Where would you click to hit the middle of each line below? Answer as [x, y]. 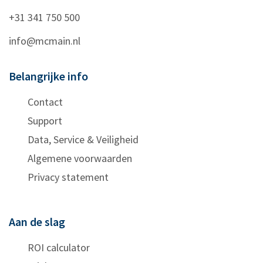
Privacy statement [68, 177]
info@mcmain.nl [45, 41]
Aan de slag [37, 221]
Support [45, 120]
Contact [45, 102]
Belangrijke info [48, 76]
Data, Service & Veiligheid [83, 139]
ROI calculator [59, 247]
